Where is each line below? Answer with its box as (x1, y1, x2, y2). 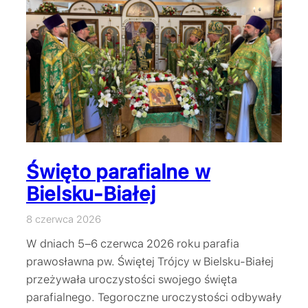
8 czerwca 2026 (26, 213, 101, 226)
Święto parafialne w (26, 160, 211, 184)
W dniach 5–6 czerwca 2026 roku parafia (26, 236, 239, 251)
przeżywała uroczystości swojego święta (26, 272, 237, 287)
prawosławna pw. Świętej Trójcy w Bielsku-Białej (26, 254, 274, 269)
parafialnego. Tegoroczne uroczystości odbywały (26, 290, 282, 305)
